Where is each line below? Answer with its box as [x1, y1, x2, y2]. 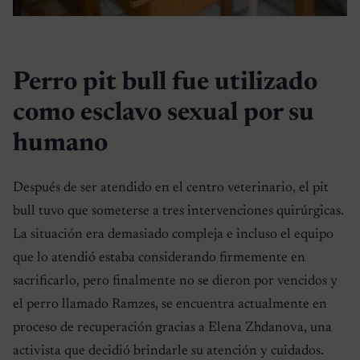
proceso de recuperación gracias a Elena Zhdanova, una [13, 321, 332, 336]
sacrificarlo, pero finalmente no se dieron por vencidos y [13, 274, 337, 289]
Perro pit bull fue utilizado [13, 69, 317, 96]
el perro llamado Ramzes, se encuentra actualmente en [13, 297, 327, 313]
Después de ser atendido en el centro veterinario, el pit [13, 181, 329, 196]
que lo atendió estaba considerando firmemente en [13, 251, 305, 266]
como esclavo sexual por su [13, 100, 314, 126]
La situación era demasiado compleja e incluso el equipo [13, 227, 333, 243]
